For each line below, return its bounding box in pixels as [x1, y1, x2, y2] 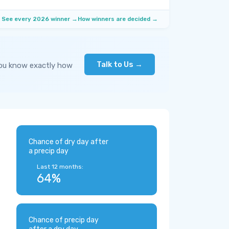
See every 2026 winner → [2, 15, 78, 22]
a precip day [29, 147, 68, 155]
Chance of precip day [29, 216, 99, 224]
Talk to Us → [97, 60, 143, 69]
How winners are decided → [78, 15, 158, 22]
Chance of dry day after [29, 138, 108, 146]
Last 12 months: [37, 163, 83, 170]
